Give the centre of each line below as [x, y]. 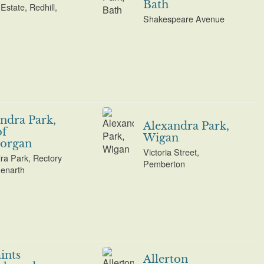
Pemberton [164, 164]
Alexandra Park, [187, 126]
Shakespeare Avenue [184, 19]
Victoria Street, [171, 152]
